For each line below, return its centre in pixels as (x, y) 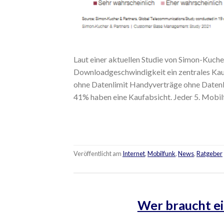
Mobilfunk (161, 154)
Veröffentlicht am (98, 154)
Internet (134, 154)
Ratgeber (209, 154)
